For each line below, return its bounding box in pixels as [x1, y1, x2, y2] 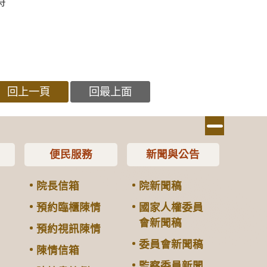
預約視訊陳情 [36, 222, 101, 235]
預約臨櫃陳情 [36, 201, 101, 213]
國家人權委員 [138, 201, 203, 213]
